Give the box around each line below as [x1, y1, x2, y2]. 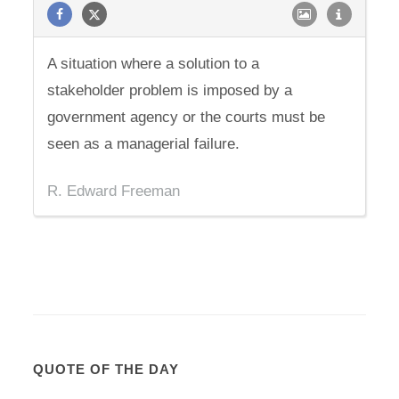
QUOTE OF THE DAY [33, 362, 180, 377]
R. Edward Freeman [47, 183, 181, 199]
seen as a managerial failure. [47, 135, 240, 152]
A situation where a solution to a [47, 55, 260, 72]
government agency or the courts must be [47, 109, 326, 126]
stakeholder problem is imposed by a [47, 82, 293, 99]
